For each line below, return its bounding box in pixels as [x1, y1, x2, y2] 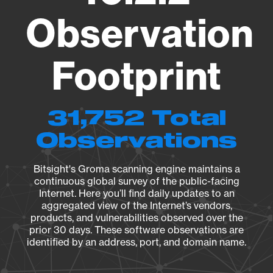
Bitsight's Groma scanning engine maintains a [33, 163, 240, 175]
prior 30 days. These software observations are [29, 224, 244, 236]
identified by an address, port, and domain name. [27, 236, 246, 248]
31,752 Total [47, 108, 226, 129]
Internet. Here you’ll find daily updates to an [38, 187, 235, 199]
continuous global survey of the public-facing [34, 175, 239, 187]
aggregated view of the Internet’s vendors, [41, 199, 232, 211]
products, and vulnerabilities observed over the [30, 211, 243, 224]
